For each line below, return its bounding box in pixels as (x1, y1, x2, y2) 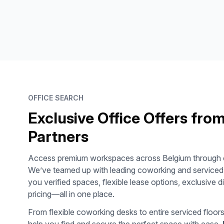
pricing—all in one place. (28, 189, 114, 199)
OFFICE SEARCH (28, 93, 83, 102)
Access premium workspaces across (28, 153, 162, 163)
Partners (28, 127, 88, 145)
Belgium (162, 153, 191, 163)
